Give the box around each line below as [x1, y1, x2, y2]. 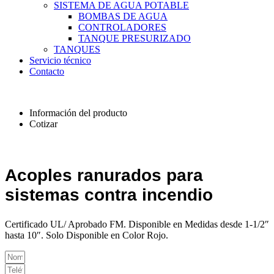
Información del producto [29, 108, 127, 118]
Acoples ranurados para [5, 166, 203, 185]
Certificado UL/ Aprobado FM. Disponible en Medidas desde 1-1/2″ [5, 219, 269, 230]
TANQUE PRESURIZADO [78, 33, 191, 43]
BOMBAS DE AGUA [78, 11, 168, 21]
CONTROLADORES [78, 22, 166, 32]
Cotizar [29, 119, 57, 129]
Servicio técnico [29, 55, 91, 65]
